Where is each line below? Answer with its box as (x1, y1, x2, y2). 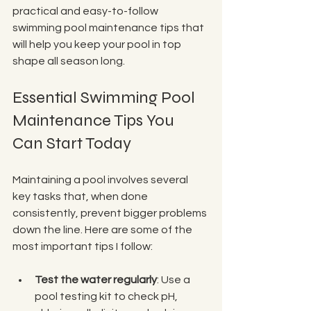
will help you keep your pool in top (12, 39, 183, 50)
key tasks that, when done (12, 191, 150, 202)
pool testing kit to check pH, (35, 291, 180, 302)
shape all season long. (12, 56, 125, 67)
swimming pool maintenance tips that (12, 22, 206, 33)
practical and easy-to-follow (12, 6, 160, 17)
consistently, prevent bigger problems (12, 208, 209, 219)
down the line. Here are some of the (12, 224, 194, 235)
